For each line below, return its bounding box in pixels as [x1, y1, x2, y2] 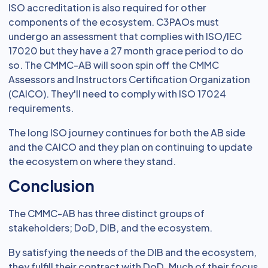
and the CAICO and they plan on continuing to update [8, 141, 252, 153]
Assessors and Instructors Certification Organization [8, 73, 250, 86]
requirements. [8, 102, 74, 114]
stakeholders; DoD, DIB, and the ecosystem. [8, 221, 212, 234]
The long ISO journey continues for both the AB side [8, 126, 245, 139]
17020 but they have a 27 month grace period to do [8, 44, 243, 57]
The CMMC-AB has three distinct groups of [8, 207, 205, 220]
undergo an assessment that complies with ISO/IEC [8, 30, 242, 42]
